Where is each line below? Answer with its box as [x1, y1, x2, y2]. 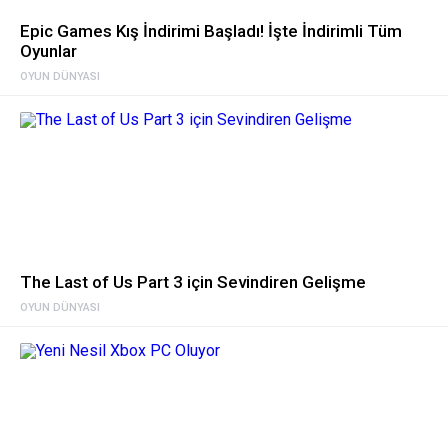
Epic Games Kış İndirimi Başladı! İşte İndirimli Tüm [20, 20, 402, 41]
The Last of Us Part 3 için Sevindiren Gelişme [20, 271, 366, 292]
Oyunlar [20, 40, 77, 61]
